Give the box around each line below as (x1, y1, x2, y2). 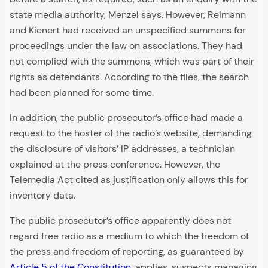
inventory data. (10, 188, 75, 202)
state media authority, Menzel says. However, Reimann (10, 8, 246, 21)
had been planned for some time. (10, 86, 154, 99)
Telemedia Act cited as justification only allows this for (10, 173, 248, 186)
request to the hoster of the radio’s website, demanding (10, 126, 252, 139)
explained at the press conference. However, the (10, 157, 220, 170)
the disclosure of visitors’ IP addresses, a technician (10, 142, 235, 155)
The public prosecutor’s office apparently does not (10, 214, 231, 227)
